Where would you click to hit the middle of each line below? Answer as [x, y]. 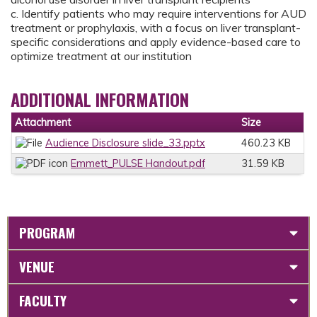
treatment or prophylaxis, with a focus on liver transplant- [156, 28]
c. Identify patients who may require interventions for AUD [158, 14]
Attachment [43, 123]
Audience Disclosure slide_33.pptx [125, 143]
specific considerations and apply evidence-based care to [156, 42]
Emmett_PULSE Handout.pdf [138, 164]
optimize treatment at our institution [101, 56]
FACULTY [43, 300]
